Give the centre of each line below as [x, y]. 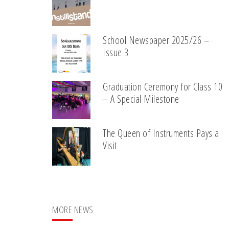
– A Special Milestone [141, 99]
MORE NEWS [73, 209]
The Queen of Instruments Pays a [161, 133]
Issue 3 [116, 52]
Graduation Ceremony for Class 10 [163, 86]
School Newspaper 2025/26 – [156, 40]
